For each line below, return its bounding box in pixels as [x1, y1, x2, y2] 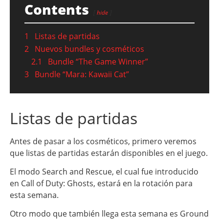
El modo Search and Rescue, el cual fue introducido [10, 166, 198, 177]
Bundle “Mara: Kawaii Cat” [35, 68, 129, 80]
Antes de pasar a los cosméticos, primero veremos [10, 135, 197, 147]
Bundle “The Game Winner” [48, 56, 148, 67]
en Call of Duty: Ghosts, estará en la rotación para [10, 177, 193, 189]
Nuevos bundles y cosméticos [35, 43, 144, 54]
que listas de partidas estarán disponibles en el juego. [10, 147, 208, 158]
